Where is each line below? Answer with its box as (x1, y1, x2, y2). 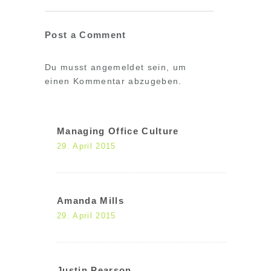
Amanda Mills (57, 195, 124, 206)
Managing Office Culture (57, 126, 179, 136)
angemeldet (91, 62, 145, 72)
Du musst (45, 62, 91, 72)
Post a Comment (45, 30, 126, 40)
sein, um (144, 62, 187, 72)
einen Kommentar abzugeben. (45, 76, 182, 86)
